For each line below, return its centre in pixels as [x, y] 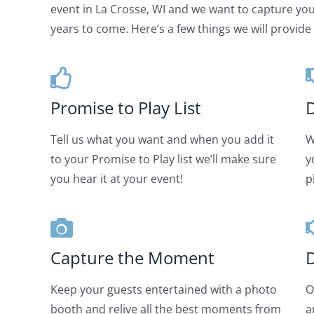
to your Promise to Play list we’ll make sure [163, 159]
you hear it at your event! [116, 179]
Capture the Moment [132, 258]
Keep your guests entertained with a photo [163, 289]
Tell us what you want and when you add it [162, 139]
